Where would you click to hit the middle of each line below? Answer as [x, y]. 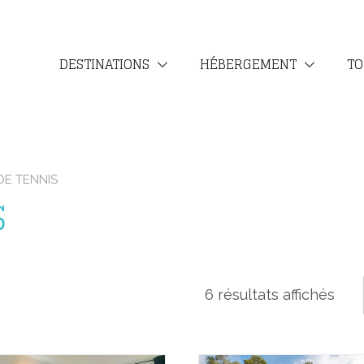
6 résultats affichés [270, 294]
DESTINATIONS [105, 64]
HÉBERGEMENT [249, 64]
